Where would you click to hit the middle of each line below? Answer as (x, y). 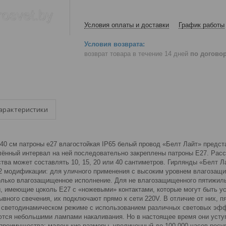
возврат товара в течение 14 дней (137, 53)
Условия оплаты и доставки (127, 25)
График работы (202, 25)
